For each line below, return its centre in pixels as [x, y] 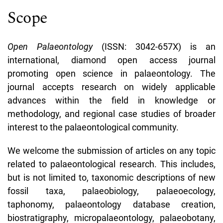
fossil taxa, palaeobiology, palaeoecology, [111, 191]
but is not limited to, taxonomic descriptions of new [111, 177]
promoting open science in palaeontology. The [111, 73]
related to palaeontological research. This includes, [111, 164]
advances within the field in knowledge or [111, 100]
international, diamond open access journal [111, 60]
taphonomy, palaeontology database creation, [111, 204]
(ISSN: [118, 46]
